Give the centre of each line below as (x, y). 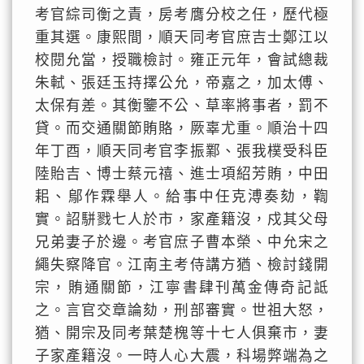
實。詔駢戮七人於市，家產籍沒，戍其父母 (182, 219)
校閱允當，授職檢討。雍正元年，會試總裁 (182, 60)
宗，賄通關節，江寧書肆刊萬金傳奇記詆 (182, 288)
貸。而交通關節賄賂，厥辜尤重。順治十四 (182, 128)
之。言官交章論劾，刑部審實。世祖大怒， (182, 310)
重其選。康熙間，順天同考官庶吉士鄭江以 (182, 37)
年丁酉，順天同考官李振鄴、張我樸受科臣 (182, 151)
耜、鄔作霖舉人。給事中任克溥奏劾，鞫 (182, 197)
